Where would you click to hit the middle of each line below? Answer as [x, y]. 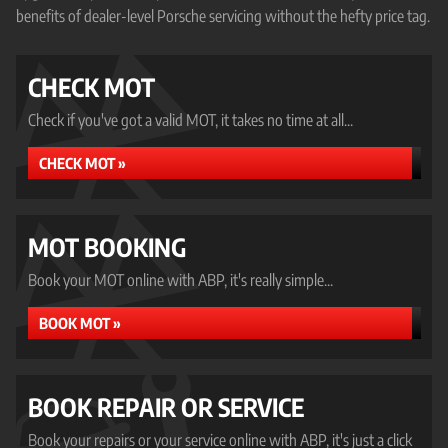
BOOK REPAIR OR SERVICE [166, 407]
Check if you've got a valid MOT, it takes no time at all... [190, 120]
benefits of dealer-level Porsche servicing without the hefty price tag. [223, 16]
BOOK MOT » [80, 323]
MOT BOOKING [107, 247]
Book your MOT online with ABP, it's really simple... [180, 280]
